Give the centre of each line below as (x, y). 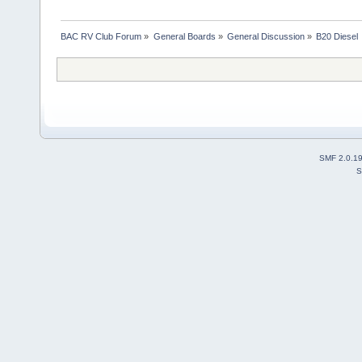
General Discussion (265, 37)
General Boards (184, 37)
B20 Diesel (337, 37)
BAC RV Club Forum (101, 37)
